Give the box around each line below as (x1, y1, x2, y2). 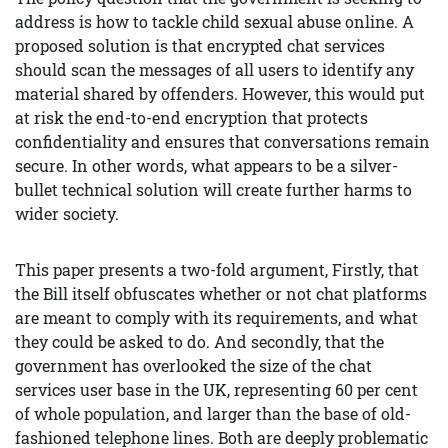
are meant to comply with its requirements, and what (15, 307, 418, 328)
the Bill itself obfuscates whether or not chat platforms (15, 283, 427, 304)
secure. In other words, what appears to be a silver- (15, 155, 398, 176)
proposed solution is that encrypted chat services (15, 35, 385, 56)
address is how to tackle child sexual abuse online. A (15, 11, 414, 32)
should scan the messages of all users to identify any (15, 59, 414, 80)
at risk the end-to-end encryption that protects (15, 107, 368, 128)
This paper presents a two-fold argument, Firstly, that (15, 259, 419, 280)
